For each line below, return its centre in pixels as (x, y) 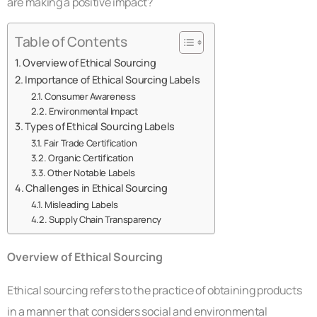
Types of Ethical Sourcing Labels (100, 127)
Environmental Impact (93, 111)
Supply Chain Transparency (105, 220)
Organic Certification (91, 158)
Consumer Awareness (90, 97)
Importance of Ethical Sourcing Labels (113, 80)
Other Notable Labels (91, 173)
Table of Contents (71, 42)
